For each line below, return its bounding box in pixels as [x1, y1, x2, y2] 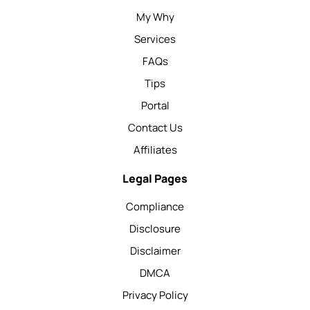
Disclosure [129, 221, 181, 237]
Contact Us [127, 120, 183, 136]
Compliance [126, 199, 184, 215]
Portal [140, 98, 170, 113]
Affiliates [133, 143, 177, 158]
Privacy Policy [122, 288, 188, 303]
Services [134, 32, 176, 47]
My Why [136, 10, 174, 25]
